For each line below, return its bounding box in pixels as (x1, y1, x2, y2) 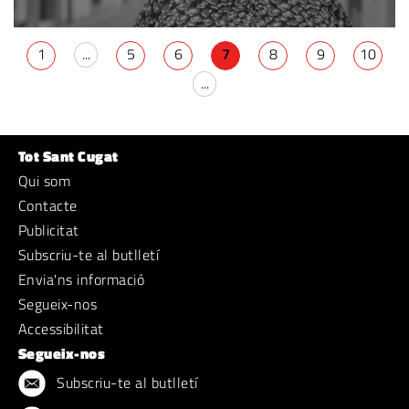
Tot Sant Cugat (18, 144, 119, 167)
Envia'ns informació (18, 267, 145, 290)
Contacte (18, 194, 78, 216)
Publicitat (18, 218, 79, 241)
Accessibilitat (18, 317, 104, 340)
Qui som (18, 169, 71, 192)
